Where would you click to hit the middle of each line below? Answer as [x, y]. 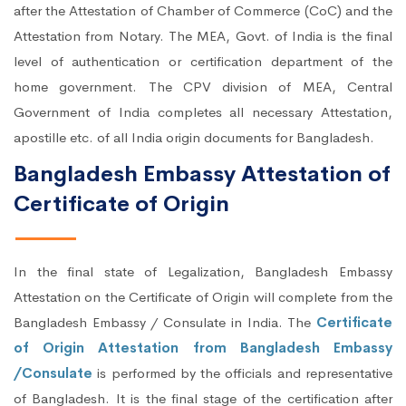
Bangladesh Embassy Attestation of [202, 174]
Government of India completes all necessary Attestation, [203, 112]
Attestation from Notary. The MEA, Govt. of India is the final [203, 36]
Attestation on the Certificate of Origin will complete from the [203, 297]
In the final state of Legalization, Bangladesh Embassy [203, 272]
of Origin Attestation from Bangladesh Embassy [203, 348]
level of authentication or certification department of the [203, 62]
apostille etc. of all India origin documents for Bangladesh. [194, 138]
